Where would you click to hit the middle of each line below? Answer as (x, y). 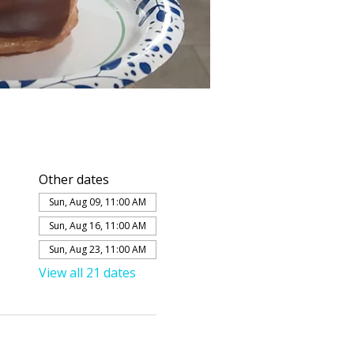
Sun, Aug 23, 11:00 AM (97, 249)
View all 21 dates (87, 273)
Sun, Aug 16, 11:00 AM (97, 226)
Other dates (73, 179)
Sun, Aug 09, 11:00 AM (97, 202)
